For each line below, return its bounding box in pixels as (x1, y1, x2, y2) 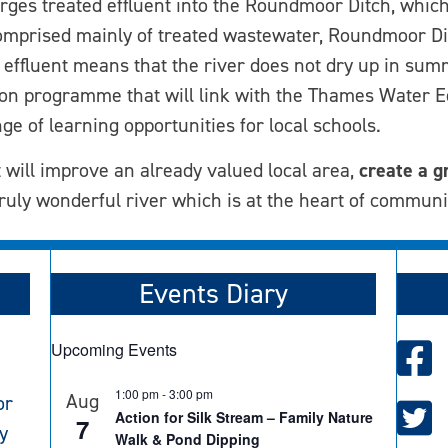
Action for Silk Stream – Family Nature (114, 407, 373, 428)
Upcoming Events (50, 338, 177, 362)
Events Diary (139, 275, 288, 313)
